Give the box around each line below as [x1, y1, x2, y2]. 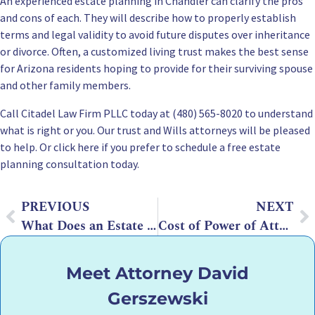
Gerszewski [107, 288, 208, 309]
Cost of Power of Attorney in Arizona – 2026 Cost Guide [278, 217, 288, 236]
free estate [227, 140, 281, 155]
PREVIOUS [21, 198, 89, 217]
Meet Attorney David [66, 263, 249, 284]
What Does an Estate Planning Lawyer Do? [147, 217, 156, 236]
